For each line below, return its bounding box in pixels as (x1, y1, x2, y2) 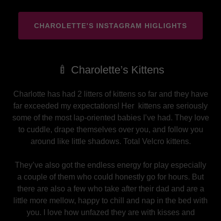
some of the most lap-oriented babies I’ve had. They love (12, 113, 209, 122)
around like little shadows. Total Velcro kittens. (30, 137, 191, 146)
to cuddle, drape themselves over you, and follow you (18, 125, 203, 134)
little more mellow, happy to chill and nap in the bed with (13, 196, 208, 205)
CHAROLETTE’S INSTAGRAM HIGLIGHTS (34, 22, 187, 30)
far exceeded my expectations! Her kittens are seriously (13, 102, 208, 110)
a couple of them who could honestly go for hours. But (17, 173, 204, 181)
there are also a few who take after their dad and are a (17, 184, 204, 193)
